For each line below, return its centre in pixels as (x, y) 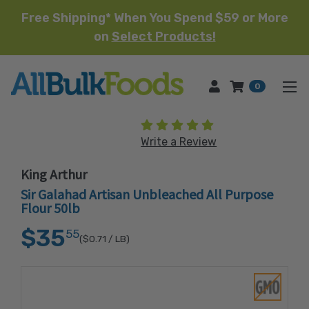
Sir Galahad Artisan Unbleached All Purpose (147, 194)
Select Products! (163, 37)
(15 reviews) (243, 124)
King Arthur (54, 174)
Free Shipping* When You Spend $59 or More (154, 18)
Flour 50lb (50, 208)
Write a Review (179, 142)
